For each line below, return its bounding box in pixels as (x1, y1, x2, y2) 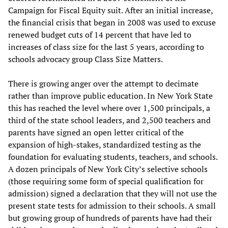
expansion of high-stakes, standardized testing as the (8, 138, 201, 150)
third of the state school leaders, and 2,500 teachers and (8, 114, 211, 126)
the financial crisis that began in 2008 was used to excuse (8, 16, 216, 28)
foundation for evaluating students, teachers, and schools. (8, 151, 217, 162)
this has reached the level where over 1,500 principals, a (8, 102, 210, 113)
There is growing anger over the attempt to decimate (8, 77, 198, 89)
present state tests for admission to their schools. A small (8, 199, 216, 211)
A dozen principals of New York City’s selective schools (8, 163, 208, 175)
